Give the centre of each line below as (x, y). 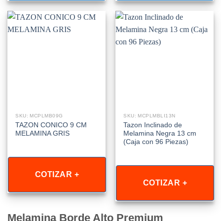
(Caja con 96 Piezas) (156, 142)
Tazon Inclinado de (153, 125)
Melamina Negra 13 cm (160, 134)
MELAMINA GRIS (43, 134)
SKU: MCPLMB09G (39, 115)
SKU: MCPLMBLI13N (149, 115)
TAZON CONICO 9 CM (51, 125)
